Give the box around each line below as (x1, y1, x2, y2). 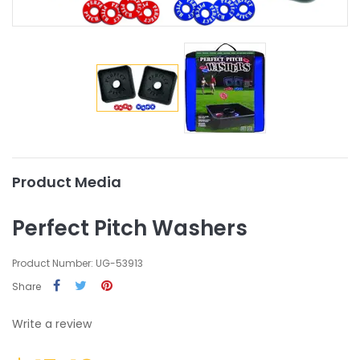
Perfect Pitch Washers (12, 214, 247, 243)
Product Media (12, 172, 121, 193)
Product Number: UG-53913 (12, 256, 143, 271)
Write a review (12, 316, 92, 333)
